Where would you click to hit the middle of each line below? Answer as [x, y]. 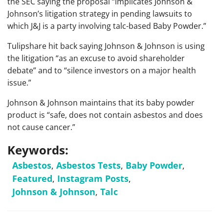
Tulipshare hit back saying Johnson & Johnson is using [106, 46]
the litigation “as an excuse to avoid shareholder [96, 58]
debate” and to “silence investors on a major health [102, 70]
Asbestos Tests [88, 165]
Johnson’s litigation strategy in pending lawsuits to [100, 13]
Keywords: [38, 150]
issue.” [19, 82]
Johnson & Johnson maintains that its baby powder [101, 102]
